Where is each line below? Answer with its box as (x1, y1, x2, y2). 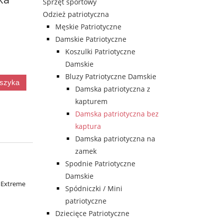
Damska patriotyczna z (75, 84, 150, 94)
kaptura (75, 121, 101, 131)
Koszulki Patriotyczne (65, 47, 135, 57)
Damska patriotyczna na (75, 134, 155, 144)
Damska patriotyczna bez (75, 109, 159, 119)
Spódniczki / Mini (65, 184, 122, 194)
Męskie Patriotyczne (55, 22, 121, 32)
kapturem (75, 97, 108, 107)
